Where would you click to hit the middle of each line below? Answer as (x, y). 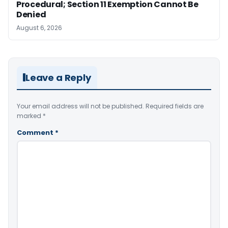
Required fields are (175, 106)
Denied (31, 14)
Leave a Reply (58, 77)
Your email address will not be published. (80, 106)
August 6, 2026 (39, 27)
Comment (36, 132)
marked (30, 116)
